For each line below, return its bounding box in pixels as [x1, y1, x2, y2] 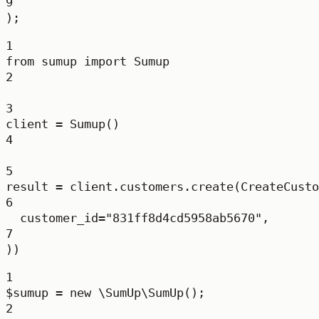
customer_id [20, 211, 98, 225]
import [84, 54, 127, 68]
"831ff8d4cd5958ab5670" [105, 211, 262, 225]
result [6, 179, 56, 194]
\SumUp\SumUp [98, 286, 184, 300]
